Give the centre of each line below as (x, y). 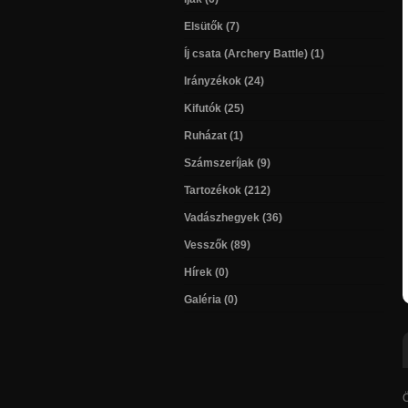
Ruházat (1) (214, 135)
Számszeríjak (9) (227, 163)
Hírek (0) (206, 272)
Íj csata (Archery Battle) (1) (254, 53)
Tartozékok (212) (227, 190)
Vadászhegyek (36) (233, 217)
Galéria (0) (211, 299)
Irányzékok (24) (224, 81)
